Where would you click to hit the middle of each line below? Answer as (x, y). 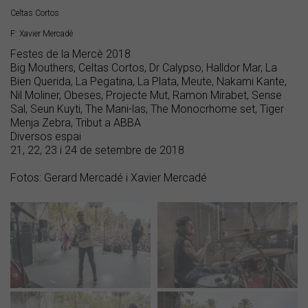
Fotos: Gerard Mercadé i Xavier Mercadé (109, 178)
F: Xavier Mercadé (42, 34)
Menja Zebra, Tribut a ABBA (76, 123)
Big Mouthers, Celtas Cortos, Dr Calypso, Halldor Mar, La (144, 68)
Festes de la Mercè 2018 (70, 54)
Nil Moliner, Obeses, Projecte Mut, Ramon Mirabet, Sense (146, 96)
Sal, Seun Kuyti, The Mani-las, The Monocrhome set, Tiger (147, 109)
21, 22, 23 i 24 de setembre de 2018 (97, 151)
